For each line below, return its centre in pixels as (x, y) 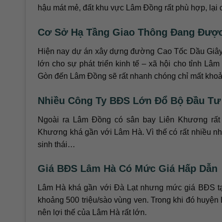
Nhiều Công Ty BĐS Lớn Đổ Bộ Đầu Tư (129, 100)
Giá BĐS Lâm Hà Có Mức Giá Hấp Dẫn (128, 169)
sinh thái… (56, 144)
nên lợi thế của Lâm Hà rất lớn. (92, 213)
